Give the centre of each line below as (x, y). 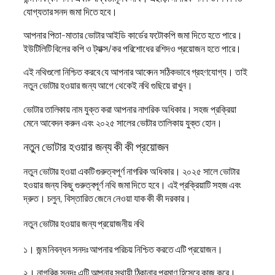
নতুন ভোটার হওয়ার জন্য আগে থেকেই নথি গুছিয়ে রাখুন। (108, 86)
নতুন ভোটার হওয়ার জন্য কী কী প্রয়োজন (96, 147)
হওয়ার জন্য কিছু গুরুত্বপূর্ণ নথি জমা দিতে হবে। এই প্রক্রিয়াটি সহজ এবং (133, 184)
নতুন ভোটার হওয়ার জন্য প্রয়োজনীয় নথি (84, 224)
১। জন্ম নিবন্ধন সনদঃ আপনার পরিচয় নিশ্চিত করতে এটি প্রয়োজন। (123, 249)
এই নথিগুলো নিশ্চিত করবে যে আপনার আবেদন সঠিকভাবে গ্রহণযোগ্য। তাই (135, 72)
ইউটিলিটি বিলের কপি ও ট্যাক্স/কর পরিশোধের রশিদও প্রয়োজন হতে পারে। (133, 49)
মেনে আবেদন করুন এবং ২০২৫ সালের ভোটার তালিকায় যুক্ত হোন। (123, 122)
